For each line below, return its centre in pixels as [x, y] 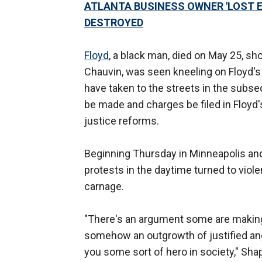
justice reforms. [122, 121]
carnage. [104, 187]
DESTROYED [114, 23]
